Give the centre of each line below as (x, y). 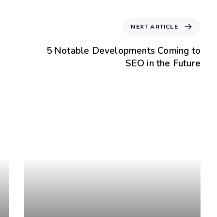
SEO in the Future (163, 63)
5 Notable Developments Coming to (123, 51)
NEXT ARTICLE (155, 26)
